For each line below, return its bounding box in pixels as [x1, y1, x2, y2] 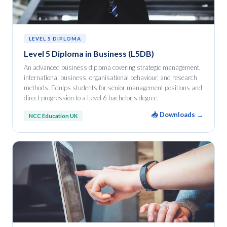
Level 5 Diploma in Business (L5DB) [24, 49, 154, 58]
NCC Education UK [29, 112, 78, 119]
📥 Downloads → [152, 110, 203, 119]
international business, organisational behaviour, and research [24, 73, 197, 82]
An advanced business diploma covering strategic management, [24, 63, 201, 71]
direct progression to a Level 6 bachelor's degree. [24, 94, 159, 102]
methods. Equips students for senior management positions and [24, 84, 202, 92]
